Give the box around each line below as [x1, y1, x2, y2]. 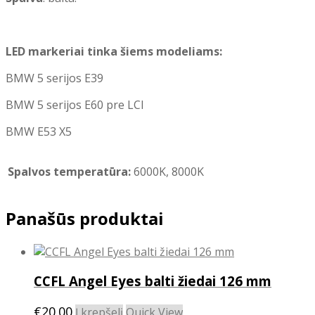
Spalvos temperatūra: [8, 163, 131, 179]
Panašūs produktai [6, 206, 164, 230]
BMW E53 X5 [6, 123, 72, 139]
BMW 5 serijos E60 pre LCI [6, 96, 144, 112]
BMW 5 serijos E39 [6, 70, 103, 86]
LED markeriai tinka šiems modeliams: [6, 43, 222, 59]
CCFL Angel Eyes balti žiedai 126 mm [34, 272, 271, 290]
